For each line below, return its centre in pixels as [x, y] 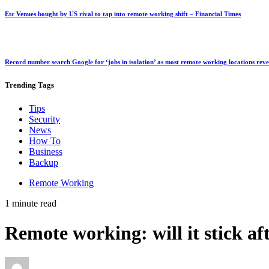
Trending [20, 85]
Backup [44, 163]
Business [46, 152]
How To [45, 141]
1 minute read [31, 204]
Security [44, 119]
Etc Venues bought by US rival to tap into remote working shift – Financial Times [123, 14]
